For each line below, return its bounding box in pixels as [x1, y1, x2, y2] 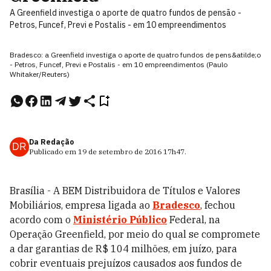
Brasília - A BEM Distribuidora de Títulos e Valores [10, 184, 240, 197]
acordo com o [10, 214, 73, 226]
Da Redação [29, 137, 74, 146]
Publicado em [29, 147, 78, 156]
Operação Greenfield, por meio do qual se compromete [10, 228, 260, 240]
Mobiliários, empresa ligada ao [10, 199, 152, 211]
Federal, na [167, 214, 220, 226]
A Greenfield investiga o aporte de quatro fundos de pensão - [10, 7, 241, 18]
